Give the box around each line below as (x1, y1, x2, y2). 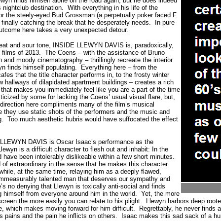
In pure (155, 19, 175, 26)
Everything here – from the (81, 64, 157, 71)
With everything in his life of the (68, 4, 158, 11)
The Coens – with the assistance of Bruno (45, 49, 165, 56)
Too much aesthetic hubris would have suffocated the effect (7, 115, 178, 123)
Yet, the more (141, 190, 180, 197)
